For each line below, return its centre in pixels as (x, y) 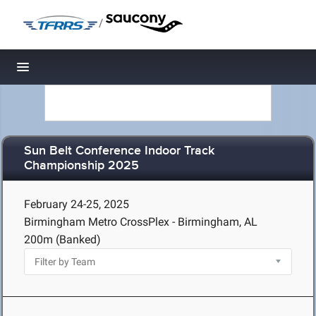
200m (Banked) (62, 239)
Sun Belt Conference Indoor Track (119, 151)
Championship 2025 (81, 166)
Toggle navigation (71, 71)
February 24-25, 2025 (77, 204)
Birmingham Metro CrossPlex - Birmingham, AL (141, 222)
